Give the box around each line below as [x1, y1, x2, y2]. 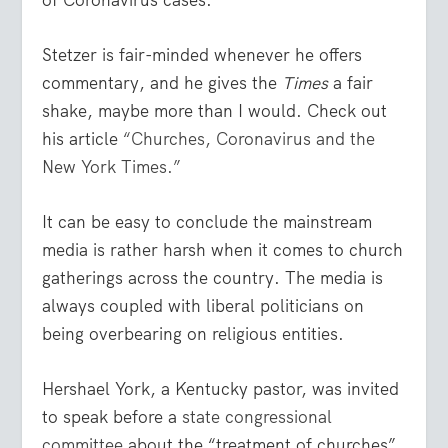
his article [42, 128, 124, 150]
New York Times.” [42, 156, 182, 178]
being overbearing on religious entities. [42, 323, 345, 346]
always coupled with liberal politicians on [42, 295, 365, 318]
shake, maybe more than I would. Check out [42, 100, 388, 122]
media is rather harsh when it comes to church [42, 239, 404, 262]
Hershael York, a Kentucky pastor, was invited [42, 378, 400, 401]
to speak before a [42, 406, 183, 429]
